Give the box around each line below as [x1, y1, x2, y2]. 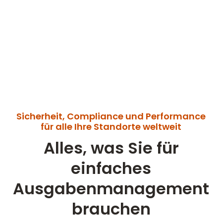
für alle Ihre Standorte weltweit [41, 120, 181, 133]
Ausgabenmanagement [13, 177, 209, 200]
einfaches [71, 157, 151, 179]
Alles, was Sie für [43, 137, 179, 159]
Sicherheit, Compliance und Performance [16, 110, 206, 122]
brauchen [71, 198, 151, 220]
